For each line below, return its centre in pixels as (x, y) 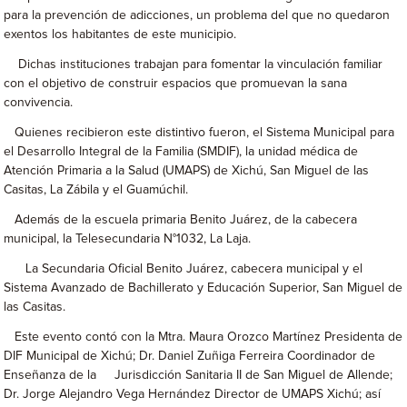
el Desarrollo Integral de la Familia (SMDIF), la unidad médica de (181, 152)
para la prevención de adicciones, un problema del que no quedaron (197, 15)
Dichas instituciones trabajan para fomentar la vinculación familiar (194, 65)
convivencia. (40, 103)
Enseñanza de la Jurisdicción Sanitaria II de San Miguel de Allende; (199, 375)
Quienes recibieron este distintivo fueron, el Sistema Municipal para (199, 133)
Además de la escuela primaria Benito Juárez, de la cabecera (181, 220)
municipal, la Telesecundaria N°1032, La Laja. (128, 239)
